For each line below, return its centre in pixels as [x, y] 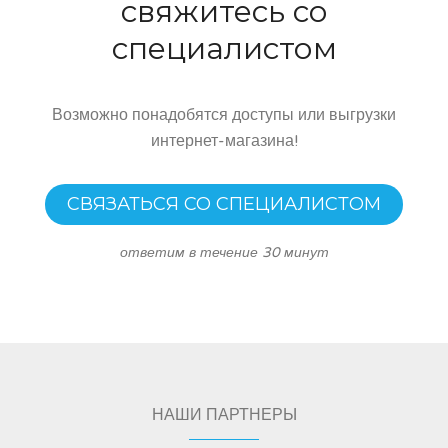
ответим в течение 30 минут [224, 252]
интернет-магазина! [224, 140]
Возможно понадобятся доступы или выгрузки [224, 114]
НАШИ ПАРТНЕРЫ [224, 414]
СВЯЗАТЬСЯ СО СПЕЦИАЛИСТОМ [224, 203]
